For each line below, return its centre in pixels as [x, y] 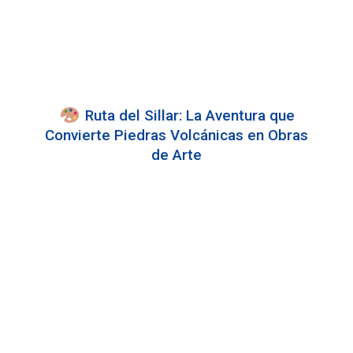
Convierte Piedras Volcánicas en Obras [176, 136]
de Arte [176, 155]
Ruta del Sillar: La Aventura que [188, 116]
